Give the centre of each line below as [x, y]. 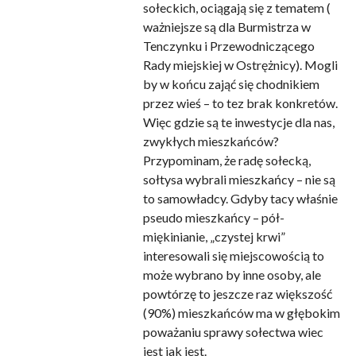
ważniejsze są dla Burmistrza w [226, 27]
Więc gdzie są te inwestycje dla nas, [238, 122]
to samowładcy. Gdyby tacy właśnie [240, 199]
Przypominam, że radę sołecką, [226, 161]
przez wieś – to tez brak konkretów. [240, 103]
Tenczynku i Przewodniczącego [228, 46]
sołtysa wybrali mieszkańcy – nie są [239, 180]
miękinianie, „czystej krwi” [214, 237]
